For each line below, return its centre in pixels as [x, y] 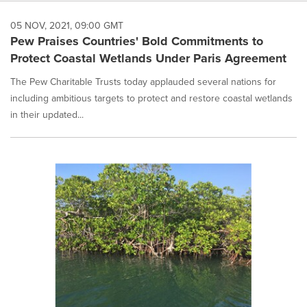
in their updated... [47, 114]
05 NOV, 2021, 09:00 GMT [67, 25]
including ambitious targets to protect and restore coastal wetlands [151, 98]
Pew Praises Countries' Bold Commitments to [137, 41]
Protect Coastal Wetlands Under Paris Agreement [148, 58]
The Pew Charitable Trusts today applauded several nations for [143, 82]
